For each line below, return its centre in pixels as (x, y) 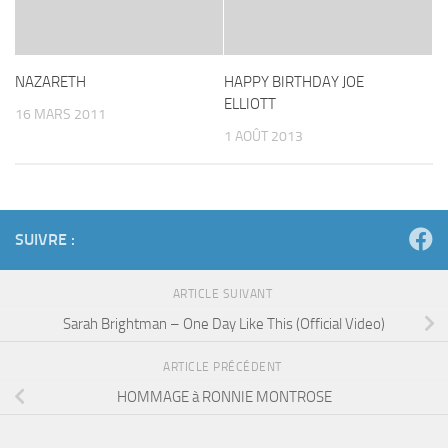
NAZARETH (50, 82)
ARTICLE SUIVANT (224, 294)
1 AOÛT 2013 (263, 136)
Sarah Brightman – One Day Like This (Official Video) (224, 323)
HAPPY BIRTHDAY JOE (294, 82)
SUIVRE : (45, 240)
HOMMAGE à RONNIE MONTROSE (224, 396)
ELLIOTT (250, 104)
